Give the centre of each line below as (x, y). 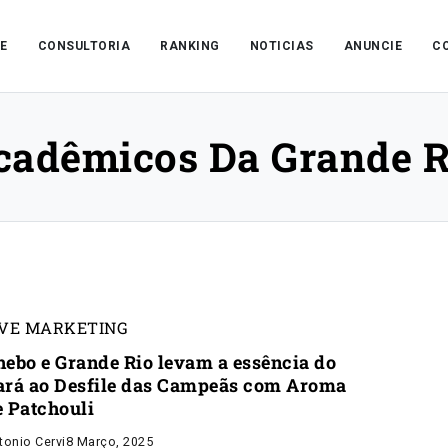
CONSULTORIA (84, 46)
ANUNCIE (373, 46)
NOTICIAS (281, 46)
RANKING (190, 46)
